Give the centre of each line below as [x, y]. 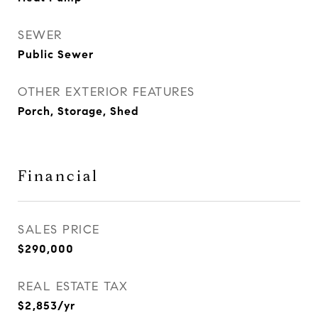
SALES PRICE [59, 230]
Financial [58, 176]
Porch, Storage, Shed [78, 111]
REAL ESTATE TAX [73, 287]
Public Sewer [56, 55]
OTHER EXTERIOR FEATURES [106, 92]
